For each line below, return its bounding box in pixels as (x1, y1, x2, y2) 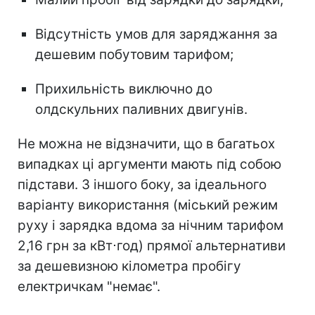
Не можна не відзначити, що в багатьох (18, 136, 275, 153)
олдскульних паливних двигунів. (35, 101, 247, 118)
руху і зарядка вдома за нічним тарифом (18, 217, 283, 234)
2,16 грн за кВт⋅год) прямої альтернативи (18, 238, 285, 255)
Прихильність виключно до (35, 81, 212, 98)
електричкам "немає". (18, 278, 160, 295)
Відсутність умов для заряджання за (35, 26, 278, 43)
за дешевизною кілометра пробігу (18, 258, 241, 275)
